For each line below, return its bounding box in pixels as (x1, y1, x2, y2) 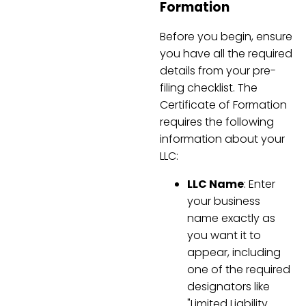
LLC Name (187, 176, 244, 193)
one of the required (187, 262, 290, 278)
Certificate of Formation (160, 97, 287, 113)
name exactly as (187, 210, 275, 227)
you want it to (187, 227, 261, 244)
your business (187, 193, 260, 210)
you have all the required (160, 46, 292, 62)
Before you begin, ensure (160, 29, 292, 45)
